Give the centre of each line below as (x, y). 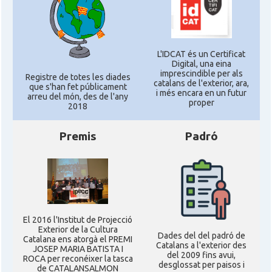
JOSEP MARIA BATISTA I (78, 249)
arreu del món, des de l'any (78, 96)
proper (201, 102)
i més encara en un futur (201, 93)
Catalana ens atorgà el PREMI (78, 239)
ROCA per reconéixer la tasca (78, 259)
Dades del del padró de (201, 236)
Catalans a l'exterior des (201, 246)
